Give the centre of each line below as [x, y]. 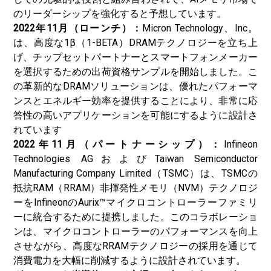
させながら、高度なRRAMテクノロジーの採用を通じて [135, 246]
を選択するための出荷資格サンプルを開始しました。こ [135, 72]
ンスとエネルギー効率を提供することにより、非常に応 [135, 101]
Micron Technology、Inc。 [200, 28]
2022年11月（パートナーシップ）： [119, 144]
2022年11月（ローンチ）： [78, 28]
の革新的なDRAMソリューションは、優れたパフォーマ [135, 86]
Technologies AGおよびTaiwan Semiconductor [135, 159]
